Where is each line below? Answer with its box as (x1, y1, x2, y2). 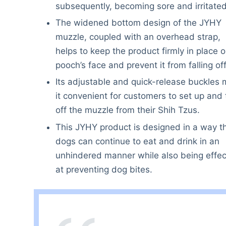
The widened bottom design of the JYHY (55, 18, 221, 28)
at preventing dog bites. (55, 164, 152, 175)
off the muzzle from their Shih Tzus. (55, 105, 200, 116)
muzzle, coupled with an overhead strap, (55, 32, 220, 42)
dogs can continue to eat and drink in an (55, 136, 219, 146)
